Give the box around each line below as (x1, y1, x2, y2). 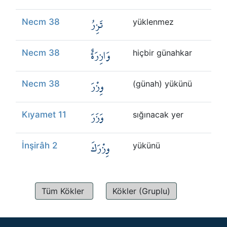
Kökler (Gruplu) (112, 185, 170, 196)
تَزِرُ (91, 13, 103, 36)
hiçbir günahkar (133, 48, 192, 58)
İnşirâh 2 (22, 140, 57, 150)
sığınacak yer (133, 109, 183, 120)
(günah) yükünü (133, 79, 192, 89)
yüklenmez (133, 17, 174, 27)
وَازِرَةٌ (91, 44, 110, 67)
